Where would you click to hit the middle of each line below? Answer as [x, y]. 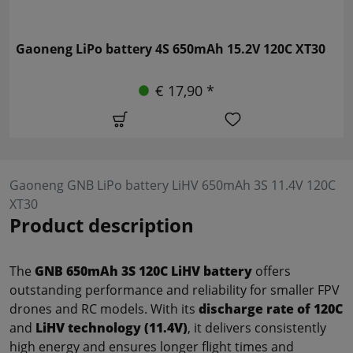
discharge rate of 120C [271, 308]
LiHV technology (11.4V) [111, 327]
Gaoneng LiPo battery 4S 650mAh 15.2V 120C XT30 [171, 48]
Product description [102, 225]
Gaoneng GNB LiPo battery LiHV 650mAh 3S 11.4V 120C [173, 185]
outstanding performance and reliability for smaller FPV [175, 290]
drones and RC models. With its [104, 308]
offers [271, 271]
